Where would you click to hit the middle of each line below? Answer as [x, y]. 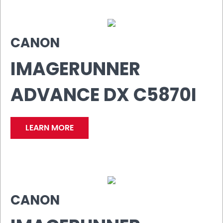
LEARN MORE [50, 127]
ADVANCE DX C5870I [104, 95]
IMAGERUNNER [75, 69]
